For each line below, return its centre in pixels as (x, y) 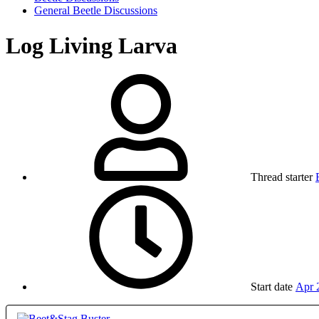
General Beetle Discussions (96, 11)
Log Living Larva (91, 45)
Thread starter (282, 177)
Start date (272, 287)
